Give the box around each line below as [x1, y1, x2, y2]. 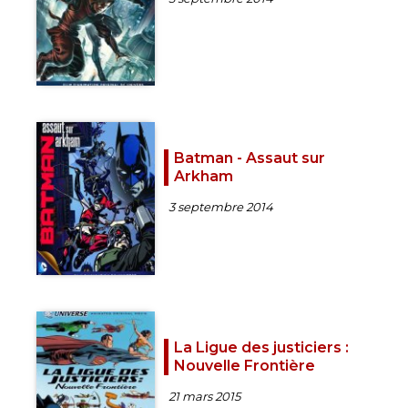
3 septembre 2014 [168, 199, 273, 214]
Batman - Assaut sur [174, 148, 325, 167]
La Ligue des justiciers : [174, 339, 349, 357]
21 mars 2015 [168, 389, 240, 404]
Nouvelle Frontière [174, 357, 315, 375]
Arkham [174, 167, 233, 185]
